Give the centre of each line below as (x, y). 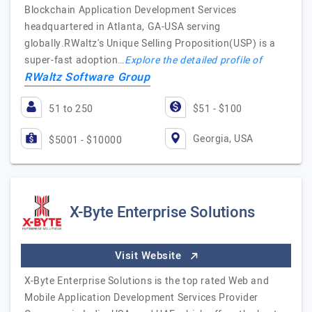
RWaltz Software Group (87, 77)
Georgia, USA (223, 139)
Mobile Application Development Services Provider (141, 298)
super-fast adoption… (75, 60)
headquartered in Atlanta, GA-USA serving (123, 27)
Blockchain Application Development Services (131, 10)
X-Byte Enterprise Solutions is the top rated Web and (147, 281)
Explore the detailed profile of (194, 60)
